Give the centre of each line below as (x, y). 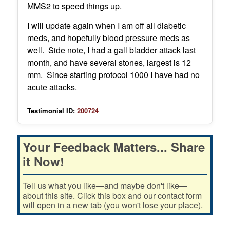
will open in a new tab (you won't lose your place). (112, 205)
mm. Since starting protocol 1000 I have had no (113, 74)
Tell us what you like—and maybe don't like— (105, 185)
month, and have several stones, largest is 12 (109, 62)
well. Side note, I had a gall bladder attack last (111, 50)
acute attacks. (52, 87)
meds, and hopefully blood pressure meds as (108, 37)
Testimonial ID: (51, 110)
